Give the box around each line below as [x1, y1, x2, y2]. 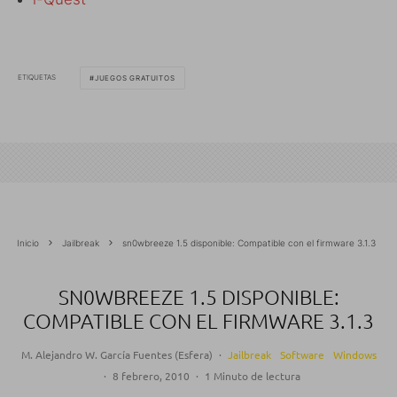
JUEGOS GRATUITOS [94, 73, 175, 82]
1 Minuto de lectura [204, 368, 300, 383]
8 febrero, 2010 [112, 368, 190, 383]
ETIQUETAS [18, 73, 56, 82]
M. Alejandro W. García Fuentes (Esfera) [20, 346, 213, 362]
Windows [332, 346, 377, 362]
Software [279, 346, 324, 362]
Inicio [17, 237, 39, 248]
